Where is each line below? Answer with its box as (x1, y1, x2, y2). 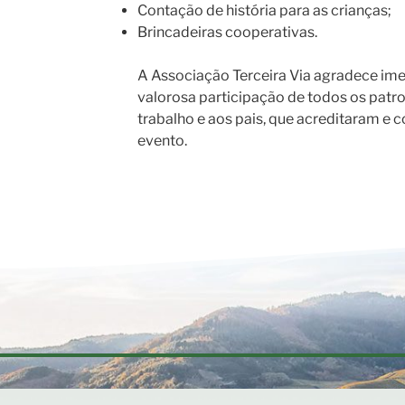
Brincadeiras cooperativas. (137, 24, 317, 42)
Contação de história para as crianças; (137, 2, 391, 20)
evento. (137, 132, 187, 150)
